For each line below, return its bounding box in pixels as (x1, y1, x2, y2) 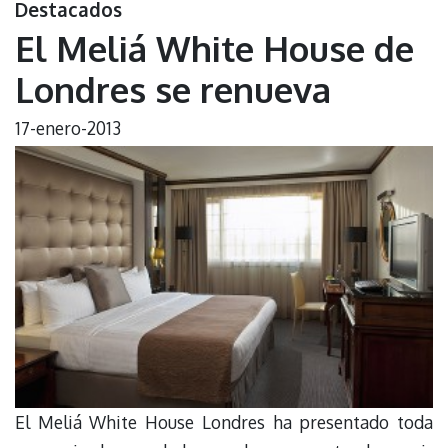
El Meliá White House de (15, 25, 414, 70)
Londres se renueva (15, 66, 331, 111)
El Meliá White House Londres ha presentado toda (15, 410, 433, 433)
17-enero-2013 (15, 116, 121, 139)
